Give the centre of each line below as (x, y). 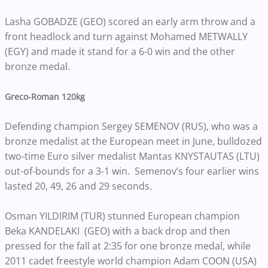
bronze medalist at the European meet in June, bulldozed (133, 141)
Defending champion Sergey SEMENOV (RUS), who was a (131, 126)
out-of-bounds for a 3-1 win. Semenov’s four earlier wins (132, 171)
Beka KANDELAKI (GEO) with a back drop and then (118, 231)
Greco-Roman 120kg (45, 96)
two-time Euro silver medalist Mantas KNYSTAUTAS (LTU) (132, 156)
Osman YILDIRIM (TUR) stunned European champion (122, 216)
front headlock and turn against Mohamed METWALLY (126, 36)
